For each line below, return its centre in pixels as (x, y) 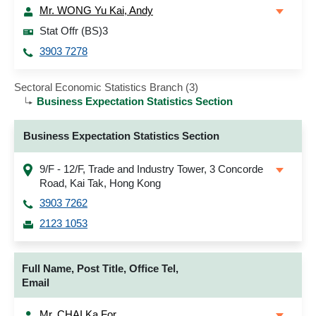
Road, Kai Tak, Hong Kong (100, 183)
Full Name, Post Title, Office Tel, (100, 268)
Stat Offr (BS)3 (74, 31)
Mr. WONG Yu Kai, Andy (96, 10)
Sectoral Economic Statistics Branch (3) (106, 87)
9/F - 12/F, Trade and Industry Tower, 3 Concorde (151, 169)
